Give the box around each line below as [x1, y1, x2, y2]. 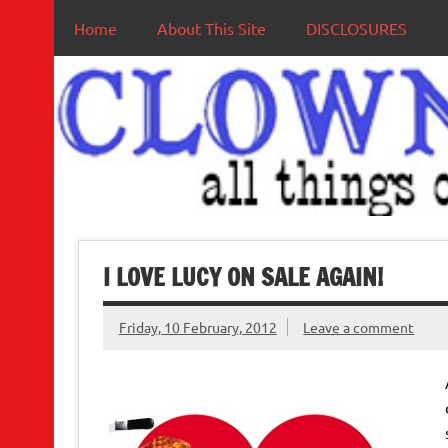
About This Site [156, 18, 266, 38]
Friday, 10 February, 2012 [118, 318, 277, 337]
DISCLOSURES [305, 18, 407, 38]
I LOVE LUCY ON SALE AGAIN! [102, 259, 383, 294]
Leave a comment [303, 318, 415, 337]
